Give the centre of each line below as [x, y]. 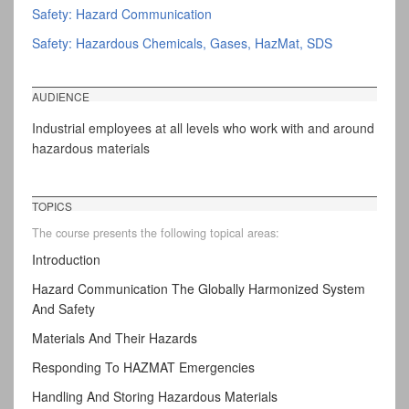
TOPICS [52, 205]
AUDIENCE [61, 97]
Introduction [66, 260]
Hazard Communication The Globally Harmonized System [199, 289]
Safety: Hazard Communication [122, 14]
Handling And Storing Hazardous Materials [155, 397]
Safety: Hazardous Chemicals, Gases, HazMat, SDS [182, 43]
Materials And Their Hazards [115, 338]
